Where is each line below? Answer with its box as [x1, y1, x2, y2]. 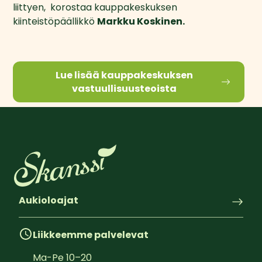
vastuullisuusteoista [71, 81, 177, 95]
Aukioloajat [19, 193, 78, 207]
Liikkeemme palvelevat [33, 228, 149, 242]
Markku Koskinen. [97, 14, 185, 28]
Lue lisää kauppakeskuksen [55, 68, 193, 82]
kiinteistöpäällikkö [13, 14, 98, 28]
